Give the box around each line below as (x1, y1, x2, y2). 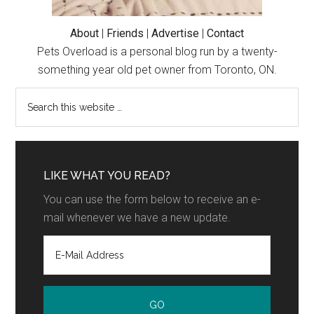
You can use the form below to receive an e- (43, 193, 261, 207)
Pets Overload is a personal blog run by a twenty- (36, 45, 278, 59)
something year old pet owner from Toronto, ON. (37, 63, 277, 77)
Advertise (151, 27, 199, 41)
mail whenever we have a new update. (43, 211, 231, 225)
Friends (107, 27, 144, 41)
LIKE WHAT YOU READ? (43, 169, 171, 183)
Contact (207, 27, 244, 41)
